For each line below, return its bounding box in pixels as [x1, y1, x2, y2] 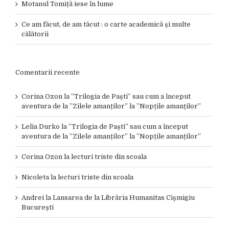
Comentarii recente [15, 68, 80, 77]
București [21, 203, 54, 212]
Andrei [21, 194, 44, 202]
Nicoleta [21, 173, 49, 181]
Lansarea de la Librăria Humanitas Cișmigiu [53, 194, 195, 202]
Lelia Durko [21, 123, 60, 131]
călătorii [21, 30, 49, 38]
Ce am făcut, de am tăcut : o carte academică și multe [21, 20, 191, 29]
